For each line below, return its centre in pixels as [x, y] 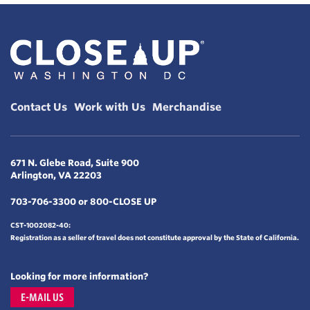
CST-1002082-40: [40, 226]
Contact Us [39, 108]
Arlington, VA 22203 [56, 176]
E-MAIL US [42, 298]
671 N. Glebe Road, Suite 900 [75, 163]
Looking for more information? [79, 277]
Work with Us [110, 108]
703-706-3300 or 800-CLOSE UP [83, 202]
